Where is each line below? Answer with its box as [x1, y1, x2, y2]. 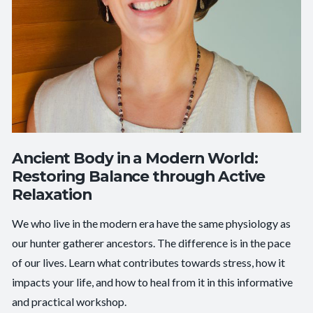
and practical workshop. [12, 294, 127, 308]
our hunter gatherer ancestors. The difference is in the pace [12, 235, 291, 249]
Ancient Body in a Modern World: [12, 148, 258, 167]
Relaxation [12, 184, 92, 203]
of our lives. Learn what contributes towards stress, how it [12, 255, 286, 269]
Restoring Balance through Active [12, 166, 265, 185]
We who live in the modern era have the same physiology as [12, 216, 291, 230]
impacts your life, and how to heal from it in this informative [12, 275, 293, 289]
